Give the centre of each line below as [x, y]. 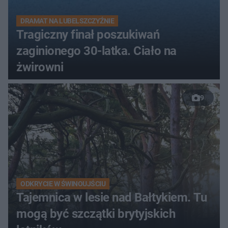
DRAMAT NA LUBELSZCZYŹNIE [67, 21]
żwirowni [40, 67]
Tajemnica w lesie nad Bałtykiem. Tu [112, 198]
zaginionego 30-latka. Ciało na [96, 51]
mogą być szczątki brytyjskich [96, 214]
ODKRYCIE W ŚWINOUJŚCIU [63, 184]
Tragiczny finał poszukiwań [88, 35]
